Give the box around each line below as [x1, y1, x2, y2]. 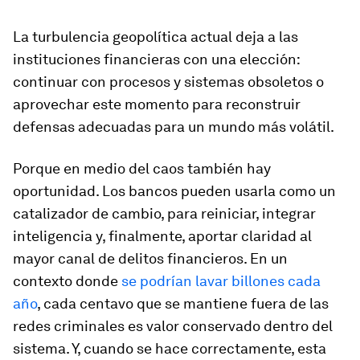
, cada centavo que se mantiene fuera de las [37, 295, 329, 312]
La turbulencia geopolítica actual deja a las [13, 28, 298, 45]
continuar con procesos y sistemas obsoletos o [13, 73, 324, 90]
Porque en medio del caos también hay [13, 160, 271, 177]
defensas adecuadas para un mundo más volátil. [13, 118, 334, 135]
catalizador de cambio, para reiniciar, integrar [13, 205, 316, 222]
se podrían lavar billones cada [121, 272, 321, 289]
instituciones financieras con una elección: [13, 51, 300, 67]
